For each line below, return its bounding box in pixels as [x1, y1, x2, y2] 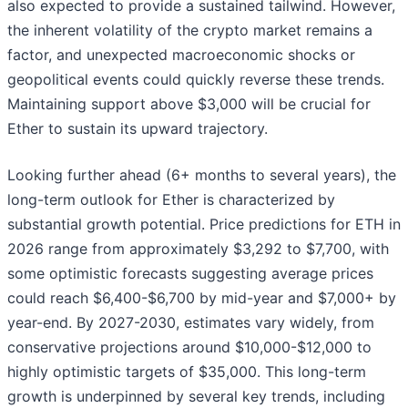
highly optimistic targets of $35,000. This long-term [7, 362, 366, 382]
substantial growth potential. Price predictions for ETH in [7, 215, 401, 234]
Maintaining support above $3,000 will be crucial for [7, 95, 371, 114]
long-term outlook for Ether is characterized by [7, 190, 335, 209]
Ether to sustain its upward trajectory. [7, 119, 268, 138]
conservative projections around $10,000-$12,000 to [7, 338, 372, 357]
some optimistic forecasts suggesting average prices [7, 264, 373, 283]
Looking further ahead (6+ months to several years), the [7, 166, 396, 185]
